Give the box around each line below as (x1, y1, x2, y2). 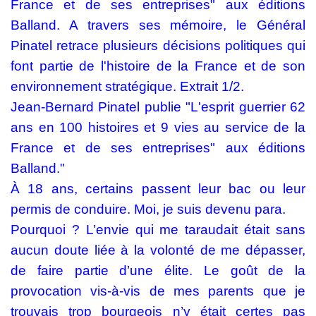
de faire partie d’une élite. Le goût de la (11, 263, 305, 278)
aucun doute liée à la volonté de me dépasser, (11, 243, 305, 257)
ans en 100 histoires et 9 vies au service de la (11, 120, 305, 135)
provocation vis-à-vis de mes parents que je (11, 284, 305, 298)
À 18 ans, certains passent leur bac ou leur (11, 181, 305, 196)
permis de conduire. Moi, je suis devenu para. (11, 202, 286, 217)
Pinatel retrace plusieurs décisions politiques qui (11, 38, 305, 53)
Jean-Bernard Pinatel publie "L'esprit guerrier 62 (11, 99, 305, 114)
